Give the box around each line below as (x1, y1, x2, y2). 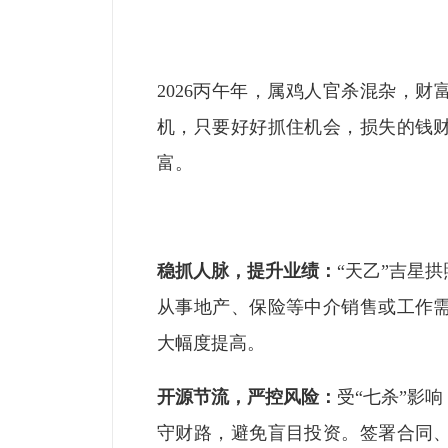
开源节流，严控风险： (157, 387, 337, 407)
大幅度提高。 (157, 333, 265, 353)
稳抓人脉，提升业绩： (157, 261, 337, 281)
